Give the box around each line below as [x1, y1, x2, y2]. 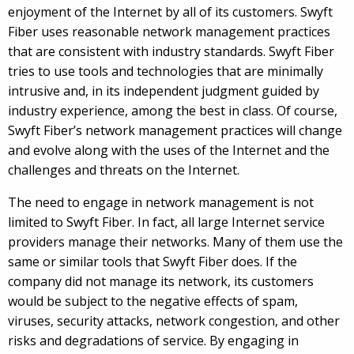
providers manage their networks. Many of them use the [8, 233, 343, 251]
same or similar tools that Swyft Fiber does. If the [8, 253, 297, 271]
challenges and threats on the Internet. [8, 161, 239, 179]
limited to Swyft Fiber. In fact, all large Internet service [8, 213, 325, 232]
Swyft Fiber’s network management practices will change [8, 122, 342, 140]
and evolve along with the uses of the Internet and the [8, 141, 330, 160]
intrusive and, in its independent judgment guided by [8, 82, 319, 100]
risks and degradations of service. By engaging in [8, 332, 299, 350]
